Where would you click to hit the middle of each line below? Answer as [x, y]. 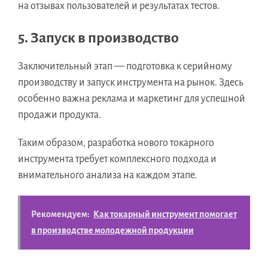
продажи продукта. [60, 115]
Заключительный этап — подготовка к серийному [125, 67]
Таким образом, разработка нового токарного [116, 143]
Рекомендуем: [60, 214]
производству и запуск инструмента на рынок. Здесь [131, 83]
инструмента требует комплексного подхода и [117, 159]
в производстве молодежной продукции [112, 231]
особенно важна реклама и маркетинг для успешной [132, 99]
